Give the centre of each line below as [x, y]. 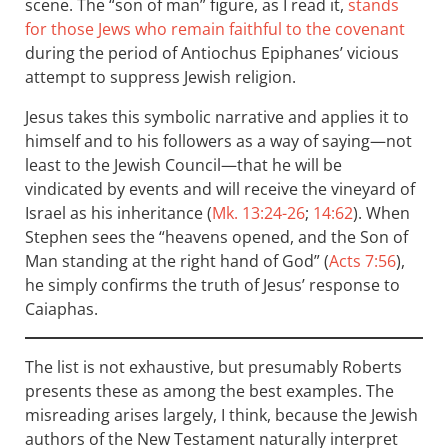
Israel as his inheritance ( [118, 213]
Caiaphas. [61, 309]
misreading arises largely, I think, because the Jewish [221, 415]
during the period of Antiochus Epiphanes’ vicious [212, 53]
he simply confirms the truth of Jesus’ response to [212, 285]
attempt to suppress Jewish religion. [160, 77]
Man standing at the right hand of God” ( [177, 261]
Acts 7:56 [362, 261]
